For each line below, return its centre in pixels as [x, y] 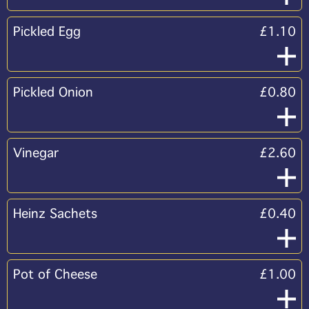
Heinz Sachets [55, 214]
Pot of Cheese [55, 275]
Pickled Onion [53, 92]
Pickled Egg [47, 32]
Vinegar [36, 153]
